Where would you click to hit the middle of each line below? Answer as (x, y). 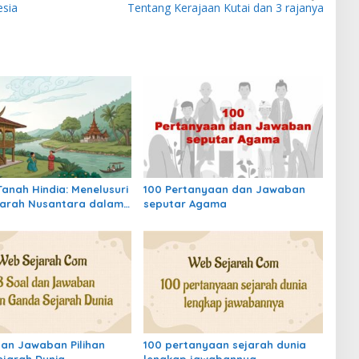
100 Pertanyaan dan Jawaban (224, 190)
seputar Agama (185, 204)
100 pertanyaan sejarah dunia (224, 344)
